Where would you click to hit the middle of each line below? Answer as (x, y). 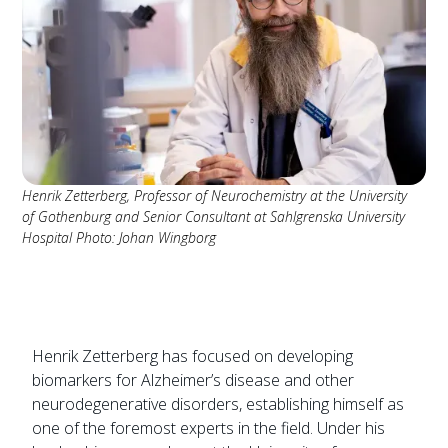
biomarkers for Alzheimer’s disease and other (193, 380)
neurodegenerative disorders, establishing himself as (218, 404)
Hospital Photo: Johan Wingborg (119, 238)
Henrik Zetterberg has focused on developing (193, 356)
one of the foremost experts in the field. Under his (209, 428)
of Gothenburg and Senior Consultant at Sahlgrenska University (214, 217)
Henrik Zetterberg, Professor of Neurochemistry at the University (215, 196)
